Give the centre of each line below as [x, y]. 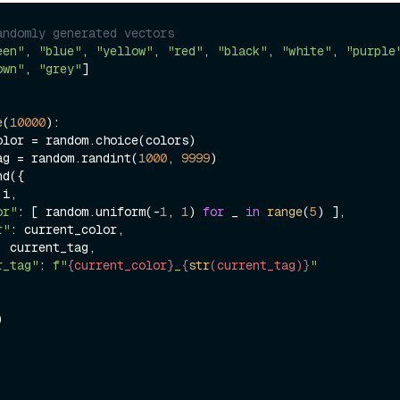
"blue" [60, 50]
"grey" [60, 68]
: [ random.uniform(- [88, 211]
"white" [306, 50]
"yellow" [124, 50]
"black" [242, 50]
